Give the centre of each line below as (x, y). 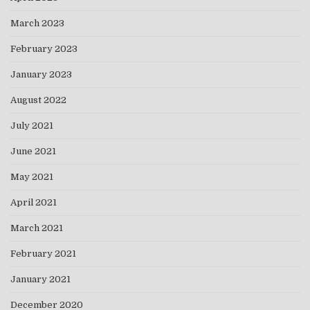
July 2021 (32, 125)
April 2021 (34, 202)
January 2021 (40, 279)
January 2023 (41, 74)
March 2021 (37, 228)
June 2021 (33, 151)
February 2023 (44, 48)
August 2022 (38, 100)
